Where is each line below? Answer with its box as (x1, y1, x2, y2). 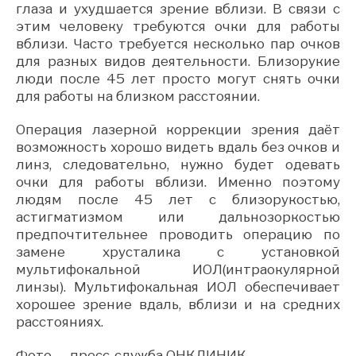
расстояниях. (16, 313, 103, 330)
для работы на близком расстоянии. (16, 87, 260, 104)
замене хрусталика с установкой (16, 243, 340, 260)
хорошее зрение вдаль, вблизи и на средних (16, 296, 340, 312)
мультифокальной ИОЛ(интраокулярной (16, 261, 340, 277)
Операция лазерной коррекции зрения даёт (16, 121, 340, 137)
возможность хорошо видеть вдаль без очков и (16, 138, 340, 155)
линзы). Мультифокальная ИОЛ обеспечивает (16, 278, 340, 295)
